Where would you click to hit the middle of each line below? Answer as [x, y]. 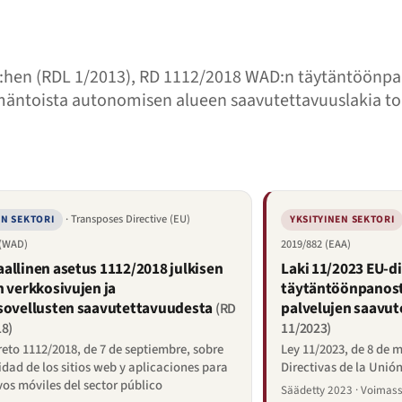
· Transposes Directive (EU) [127, 219]
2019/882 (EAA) [316, 245]
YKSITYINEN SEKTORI [342, 220]
